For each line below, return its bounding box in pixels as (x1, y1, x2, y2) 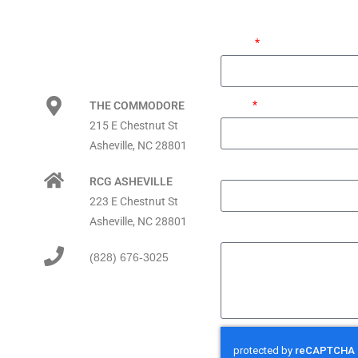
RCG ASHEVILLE (89, 175, 173, 189)
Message (221, 223, 265, 237)
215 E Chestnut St (89, 119, 178, 133)
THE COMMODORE (89, 99, 185, 113)
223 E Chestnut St (89, 195, 178, 209)
